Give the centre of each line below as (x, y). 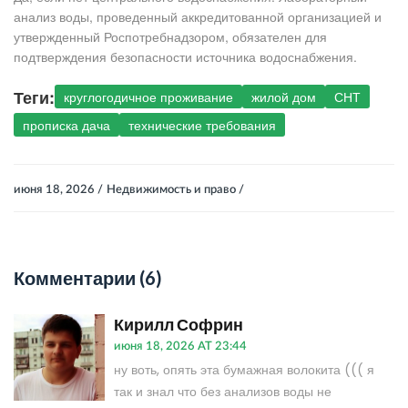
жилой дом (284, 97)
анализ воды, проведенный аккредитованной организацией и (198, 17)
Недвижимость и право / (175, 190)
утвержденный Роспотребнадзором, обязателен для (170, 37)
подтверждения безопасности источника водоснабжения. (185, 57)
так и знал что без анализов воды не (223, 392)
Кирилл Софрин (178, 325)
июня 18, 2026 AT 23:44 (180, 347)
